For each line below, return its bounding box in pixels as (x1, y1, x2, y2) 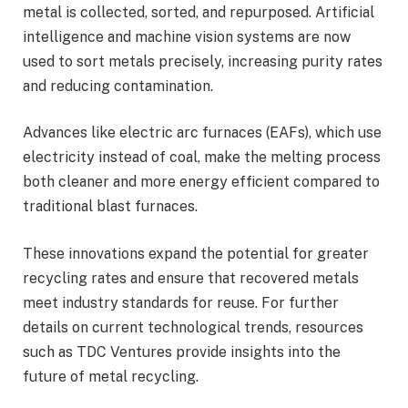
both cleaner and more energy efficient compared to (23, 173, 380, 191)
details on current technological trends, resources (23, 318, 363, 336)
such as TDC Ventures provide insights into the (23, 342, 341, 361)
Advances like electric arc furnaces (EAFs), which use (23, 124, 382, 142)
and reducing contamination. (23, 76, 217, 95)
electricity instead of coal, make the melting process (23, 148, 381, 167)
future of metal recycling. (23, 367, 199, 385)
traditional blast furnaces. (23, 198, 201, 216)
